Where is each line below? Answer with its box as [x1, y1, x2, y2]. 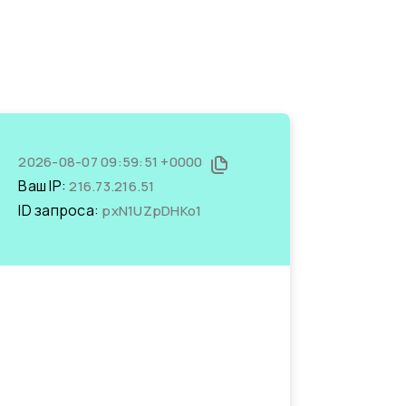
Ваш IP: [18, 176, 70, 196]
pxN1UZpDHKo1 [101, 201, 202, 220]
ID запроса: [18, 200, 102, 220]
